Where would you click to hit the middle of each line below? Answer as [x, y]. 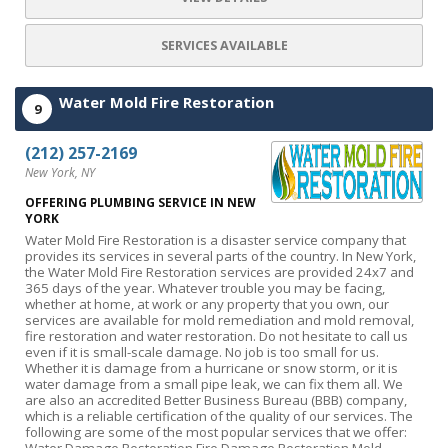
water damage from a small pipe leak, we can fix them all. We [214, 384]
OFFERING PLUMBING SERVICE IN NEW [140, 202]
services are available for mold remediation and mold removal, [219, 320]
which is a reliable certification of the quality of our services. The [219, 416]
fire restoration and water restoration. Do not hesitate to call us [216, 336]
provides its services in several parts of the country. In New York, [220, 256]
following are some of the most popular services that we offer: [216, 432]
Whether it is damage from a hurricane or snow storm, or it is [211, 368]
